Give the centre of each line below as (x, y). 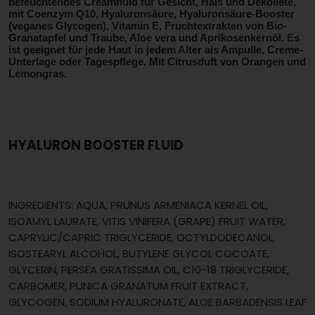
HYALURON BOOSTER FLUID (96, 145)
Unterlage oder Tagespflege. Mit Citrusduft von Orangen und (157, 61)
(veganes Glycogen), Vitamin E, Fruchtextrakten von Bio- (148, 25)
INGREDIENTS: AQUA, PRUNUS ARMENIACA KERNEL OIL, (138, 205)
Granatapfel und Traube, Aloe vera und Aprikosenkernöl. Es (154, 37)
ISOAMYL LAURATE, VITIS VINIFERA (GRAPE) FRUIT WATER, (147, 221)
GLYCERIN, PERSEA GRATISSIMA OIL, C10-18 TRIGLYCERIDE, (149, 269)
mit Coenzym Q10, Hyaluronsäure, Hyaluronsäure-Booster (152, 13)
